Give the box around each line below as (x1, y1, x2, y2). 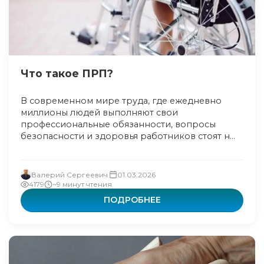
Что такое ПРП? (21, 67, 113, 80)
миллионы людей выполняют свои (21, 107, 178, 118)
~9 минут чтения (52, 180, 112, 189)
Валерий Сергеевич (31, 170, 108, 179)
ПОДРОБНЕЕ (103, 194, 161, 205)
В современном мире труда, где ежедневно (21, 95, 222, 106)
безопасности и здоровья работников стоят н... (21, 131, 235, 141)
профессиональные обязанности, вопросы (21, 119, 216, 130)
